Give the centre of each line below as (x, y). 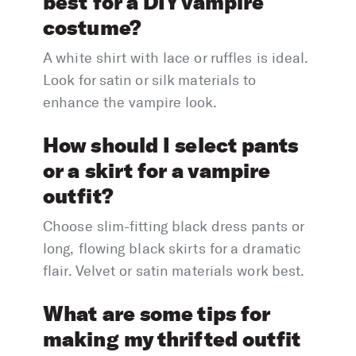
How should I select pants (171, 145)
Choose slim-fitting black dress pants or (174, 227)
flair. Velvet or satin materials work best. (174, 271)
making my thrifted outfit (172, 339)
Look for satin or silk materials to (150, 81)
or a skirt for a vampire (157, 171)
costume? (92, 28)
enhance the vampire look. (130, 103)
